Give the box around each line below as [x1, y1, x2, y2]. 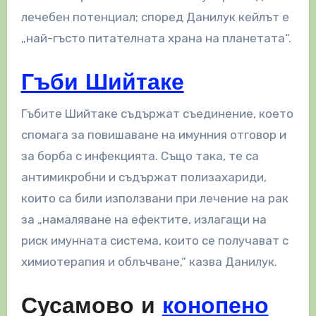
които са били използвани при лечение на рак [20, 191, 288, 206]
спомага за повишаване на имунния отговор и [20, 128, 286, 142]
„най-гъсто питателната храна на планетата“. [20, 30, 291, 45]
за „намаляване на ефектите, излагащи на [20, 212, 267, 227]
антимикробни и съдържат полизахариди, [20, 170, 267, 185]
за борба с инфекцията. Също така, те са [20, 149, 259, 164]
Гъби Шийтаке [20, 72, 184, 95]
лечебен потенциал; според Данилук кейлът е [20, 9, 289, 24]
